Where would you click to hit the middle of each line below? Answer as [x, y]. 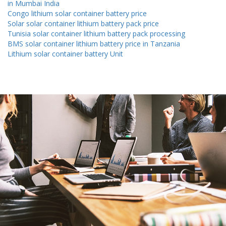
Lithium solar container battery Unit [65, 54]
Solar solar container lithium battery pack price [83, 24]
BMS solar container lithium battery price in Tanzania [94, 44]
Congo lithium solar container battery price [77, 14]
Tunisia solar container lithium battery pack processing [96, 34]
